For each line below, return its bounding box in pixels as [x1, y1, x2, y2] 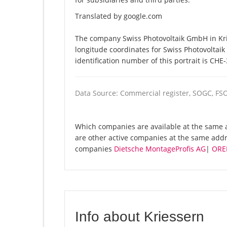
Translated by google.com [75, 11, 162, 21]
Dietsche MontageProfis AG [114, 144, 206, 154]
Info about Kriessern [75, 209, 204, 225]
